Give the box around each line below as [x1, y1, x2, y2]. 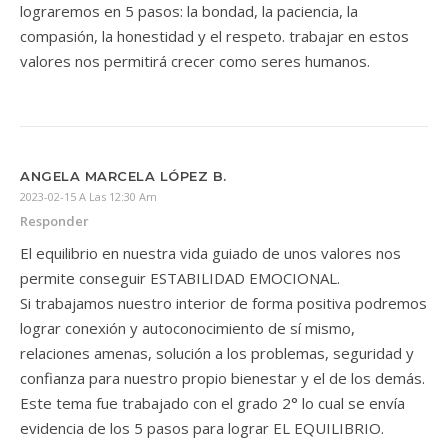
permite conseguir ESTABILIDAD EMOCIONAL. [20, 267, 340, 288]
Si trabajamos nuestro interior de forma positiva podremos [20, 292, 427, 313]
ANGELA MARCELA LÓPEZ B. [20, 167, 227, 184]
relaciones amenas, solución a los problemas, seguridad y [20, 342, 414, 363]
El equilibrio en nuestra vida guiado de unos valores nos [20, 242, 401, 263]
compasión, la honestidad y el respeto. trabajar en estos [20, 25, 409, 46]
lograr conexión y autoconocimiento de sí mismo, [20, 317, 355, 338]
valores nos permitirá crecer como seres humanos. [20, 50, 370, 71]
